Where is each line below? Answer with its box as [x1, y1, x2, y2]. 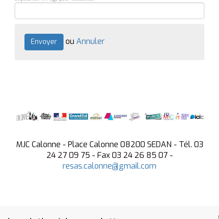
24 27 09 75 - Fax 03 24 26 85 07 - [46, 150, 173, 160]
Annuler [76, 36, 105, 47]
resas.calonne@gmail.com [63, 160, 156, 171]
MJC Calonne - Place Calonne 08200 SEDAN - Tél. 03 [16, 139, 203, 150]
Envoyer [31, 37, 57, 46]
